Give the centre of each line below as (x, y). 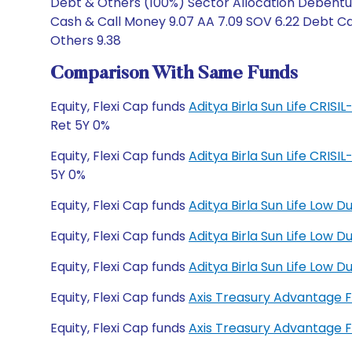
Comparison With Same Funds (174, 74)
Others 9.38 (86, 40)
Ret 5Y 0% (80, 125)
